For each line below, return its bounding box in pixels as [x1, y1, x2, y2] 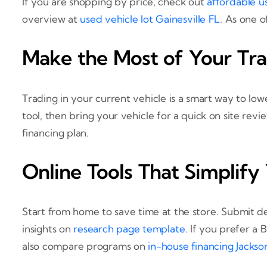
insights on [22, 222, 74, 235]
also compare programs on [22, 240, 148, 253]
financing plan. [22, 126, 89, 139]
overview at [22, 12, 80, 25]
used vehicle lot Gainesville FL [80, 12, 221, 25]
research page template [73, 222, 185, 235]
